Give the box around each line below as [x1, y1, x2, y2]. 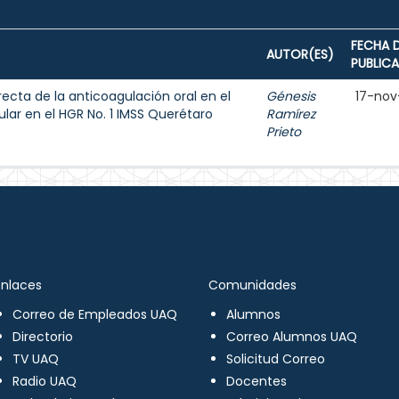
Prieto [266, 123, 301, 141]
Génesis [266, 87, 315, 105]
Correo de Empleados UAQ [12, 305, 177, 323]
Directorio [12, 328, 73, 346]
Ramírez [266, 105, 315, 123]
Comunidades [208, 276, 297, 294]
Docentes [226, 372, 287, 390]
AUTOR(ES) [266, 45, 334, 63]
